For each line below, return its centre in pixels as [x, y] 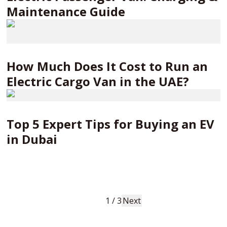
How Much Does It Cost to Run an [107, 66]
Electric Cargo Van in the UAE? [98, 81]
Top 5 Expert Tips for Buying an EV [111, 124]
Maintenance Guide [66, 11]
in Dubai [32, 139]
